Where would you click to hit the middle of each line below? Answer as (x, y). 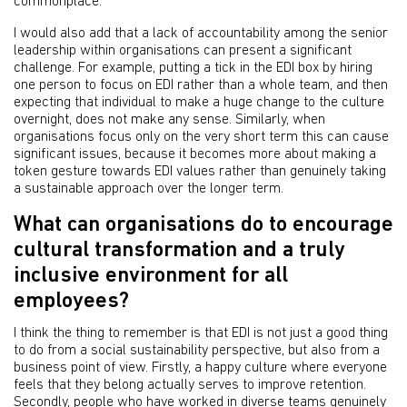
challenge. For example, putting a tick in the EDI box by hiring (193, 68)
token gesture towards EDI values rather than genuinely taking (200, 172)
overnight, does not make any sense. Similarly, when (169, 120)
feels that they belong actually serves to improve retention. (190, 385)
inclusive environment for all (151, 276)
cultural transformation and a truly (179, 251)
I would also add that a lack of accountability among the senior (201, 34)
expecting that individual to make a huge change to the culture (199, 103)
